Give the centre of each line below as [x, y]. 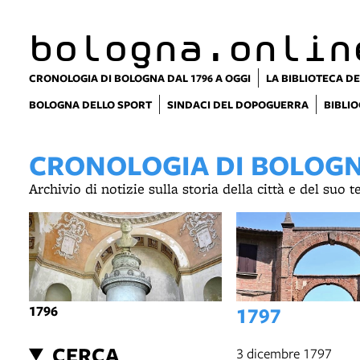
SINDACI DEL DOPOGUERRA [238, 104]
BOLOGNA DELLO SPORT [90, 104]
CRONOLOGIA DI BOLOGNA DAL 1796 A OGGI [140, 78]
